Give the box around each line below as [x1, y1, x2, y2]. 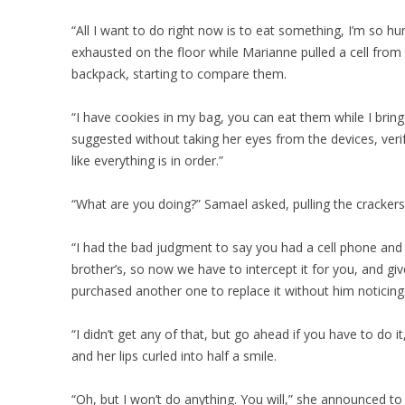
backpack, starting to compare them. [71, 65, 287, 82]
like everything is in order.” [71, 152, 224, 169]
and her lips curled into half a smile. [71, 347, 278, 364]
